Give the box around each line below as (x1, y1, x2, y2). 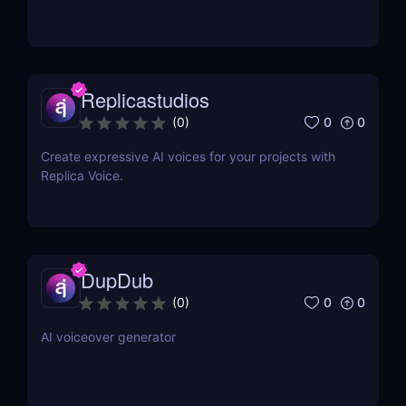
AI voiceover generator (41, 329, 176, 345)
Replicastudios (81, 85, 209, 114)
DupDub (81, 266, 153, 295)
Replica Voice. (41, 168, 123, 184)
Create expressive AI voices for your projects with (41, 149, 335, 165)
